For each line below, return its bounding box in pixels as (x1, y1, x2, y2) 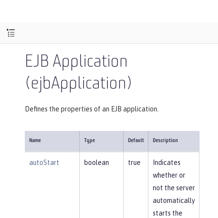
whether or (152, 171, 185, 179)
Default (127, 138, 144, 144)
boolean (84, 158, 109, 166)
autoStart (29, 158, 59, 166)
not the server (152, 183, 195, 192)
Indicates (152, 158, 181, 166)
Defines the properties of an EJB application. (25, 105, 159, 113)
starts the (152, 209, 182, 217)
